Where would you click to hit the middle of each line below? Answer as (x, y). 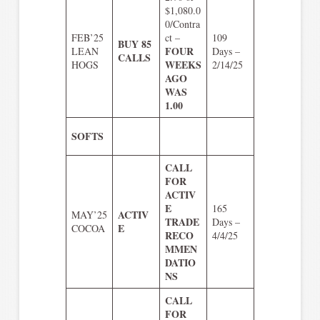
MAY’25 (89, 214)
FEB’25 (87, 37)
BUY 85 (134, 44)
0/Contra (182, 24)
